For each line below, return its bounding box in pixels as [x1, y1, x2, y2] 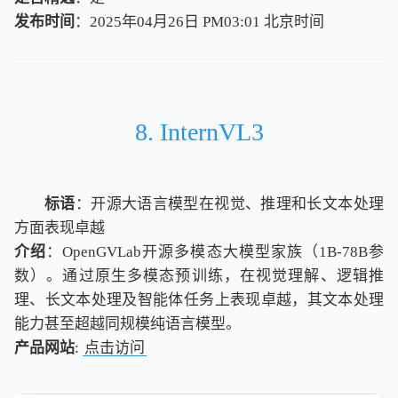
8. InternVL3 [134, 117, 264, 146]
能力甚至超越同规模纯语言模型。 [14, 314, 241, 332]
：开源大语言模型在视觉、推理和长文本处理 [75, 195, 385, 212]
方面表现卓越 [14, 219, 105, 236]
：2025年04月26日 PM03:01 [75, 12, 264, 30]
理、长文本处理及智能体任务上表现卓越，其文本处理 [14, 291, 384, 308]
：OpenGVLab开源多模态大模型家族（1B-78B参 [46, 243, 384, 260]
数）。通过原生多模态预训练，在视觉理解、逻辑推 [14, 267, 384, 284]
